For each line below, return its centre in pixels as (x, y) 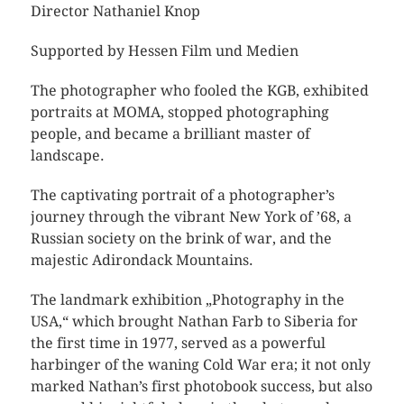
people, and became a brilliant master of (170, 134)
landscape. (67, 156)
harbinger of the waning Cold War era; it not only (200, 365)
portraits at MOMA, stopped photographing (179, 112)
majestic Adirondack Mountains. (142, 260)
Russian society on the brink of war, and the (181, 239)
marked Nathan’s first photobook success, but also (201, 386)
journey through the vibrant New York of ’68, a (191, 217)
